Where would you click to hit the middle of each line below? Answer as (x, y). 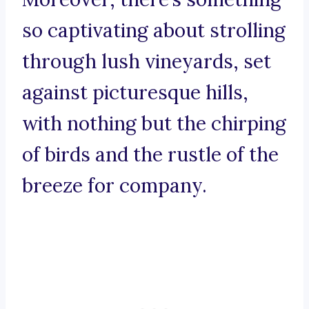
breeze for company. (114, 186)
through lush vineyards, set (147, 62)
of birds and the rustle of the (150, 155)
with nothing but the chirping (154, 124)
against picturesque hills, (135, 93)
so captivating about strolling (154, 31)
